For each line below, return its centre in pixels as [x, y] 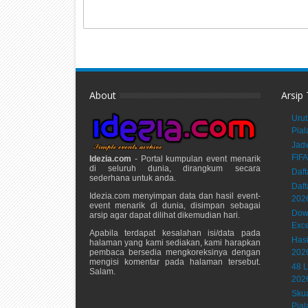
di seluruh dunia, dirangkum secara [175, 168]
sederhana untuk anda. [133, 178]
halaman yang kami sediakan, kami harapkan [175, 242]
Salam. [103, 271]
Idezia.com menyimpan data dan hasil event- [175, 196]
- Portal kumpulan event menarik [196, 158]
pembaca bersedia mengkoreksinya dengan [175, 252]
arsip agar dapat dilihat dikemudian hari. [165, 215]
